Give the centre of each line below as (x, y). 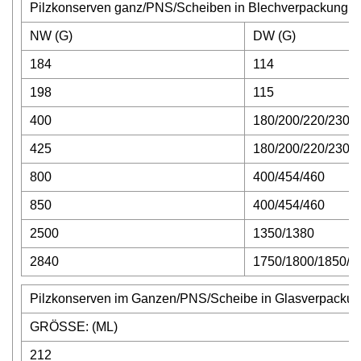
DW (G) (274, 36)
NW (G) (51, 36)
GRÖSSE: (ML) (74, 327)
